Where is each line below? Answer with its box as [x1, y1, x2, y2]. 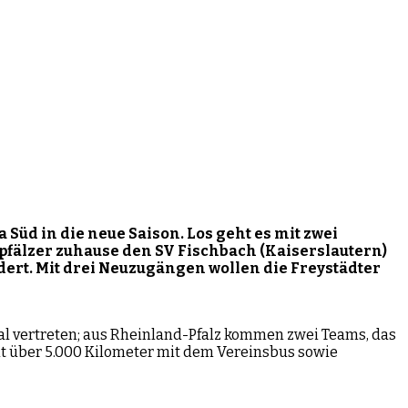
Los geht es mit [187, 224, 301, 242]
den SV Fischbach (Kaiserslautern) [122, 241, 387, 260]
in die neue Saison [41, 224, 180, 242]
